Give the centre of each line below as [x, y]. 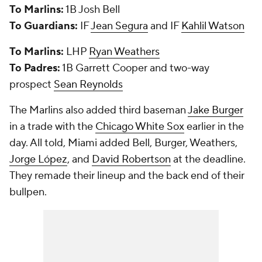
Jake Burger [216, 110]
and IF [165, 26]
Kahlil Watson [213, 26]
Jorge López [38, 159]
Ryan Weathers [124, 52]
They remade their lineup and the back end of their [127, 176]
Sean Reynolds [88, 85]
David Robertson [131, 159]
